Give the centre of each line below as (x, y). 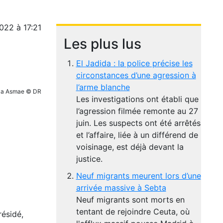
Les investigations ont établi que (137, 99)
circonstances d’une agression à (136, 75)
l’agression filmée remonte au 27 (137, 111)
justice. (89, 159)
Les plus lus (102, 44)
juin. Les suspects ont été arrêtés (138, 123)
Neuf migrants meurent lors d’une (138, 176)
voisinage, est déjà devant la (130, 147)
